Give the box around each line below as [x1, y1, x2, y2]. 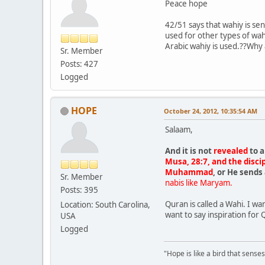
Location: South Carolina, [60, 199, 150, 210]
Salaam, [165, 124, 193, 135]
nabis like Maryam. [165, 177, 232, 188]
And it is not [165, 145, 214, 156]
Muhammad [165, 166, 213, 177]
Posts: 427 [60, 58, 98, 69]
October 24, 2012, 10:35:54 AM [164, 106, 257, 115]
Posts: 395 [60, 184, 98, 195]
